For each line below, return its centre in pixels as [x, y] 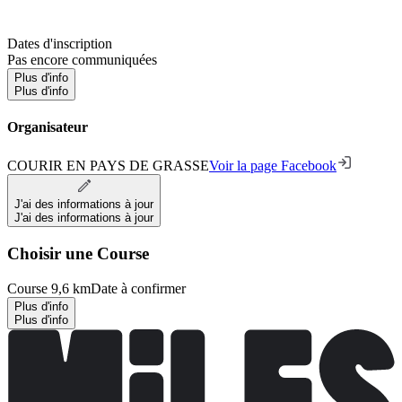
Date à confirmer [138, 288]
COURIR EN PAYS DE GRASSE [108, 166]
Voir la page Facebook [273, 166]
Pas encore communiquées [82, 59]
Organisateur [48, 127]
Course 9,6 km [49, 288]
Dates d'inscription [60, 43]
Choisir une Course [78, 254]
